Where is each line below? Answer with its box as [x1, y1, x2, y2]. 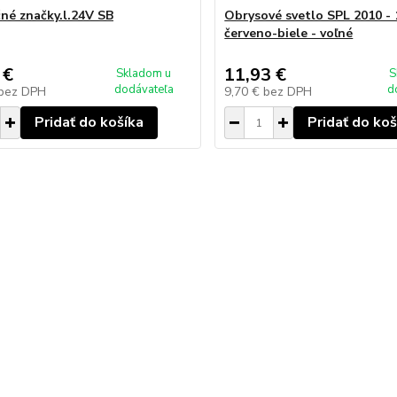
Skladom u [116, 66, 172, 82]
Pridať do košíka [34, 113, 144, 132]
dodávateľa [113, 82, 174, 97]
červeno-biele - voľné [224, 25, 354, 42]
